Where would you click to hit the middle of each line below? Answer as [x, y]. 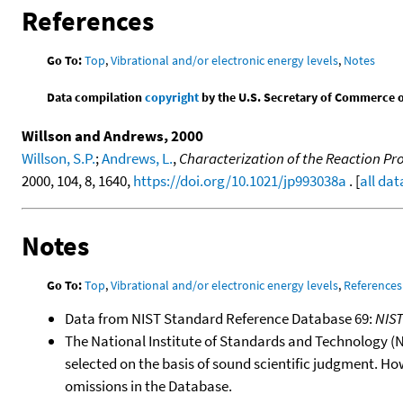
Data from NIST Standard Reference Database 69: [220, 318]
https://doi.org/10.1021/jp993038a [240, 180]
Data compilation [96, 97]
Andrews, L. [137, 158]
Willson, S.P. [58, 158]
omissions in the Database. [148, 385]
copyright [172, 97]
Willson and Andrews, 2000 [112, 135]
